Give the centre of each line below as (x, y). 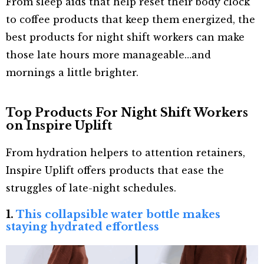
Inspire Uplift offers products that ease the (115, 170)
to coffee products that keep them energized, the (131, 19)
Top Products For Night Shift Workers (127, 112)
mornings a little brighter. (72, 72)
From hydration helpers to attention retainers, (126, 152)
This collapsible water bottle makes (118, 214)
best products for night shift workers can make (125, 37)
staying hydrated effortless (82, 227)
